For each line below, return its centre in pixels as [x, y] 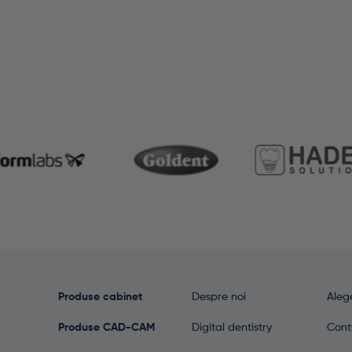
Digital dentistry [232, 328]
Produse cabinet [100, 297]
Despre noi [219, 297]
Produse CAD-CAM [106, 328]
